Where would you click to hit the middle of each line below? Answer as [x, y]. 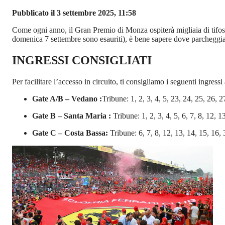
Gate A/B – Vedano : [67, 98]
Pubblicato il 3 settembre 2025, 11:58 [74, 13]
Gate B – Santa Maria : [73, 116]
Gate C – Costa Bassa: [71, 133]
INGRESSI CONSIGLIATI [82, 60]
